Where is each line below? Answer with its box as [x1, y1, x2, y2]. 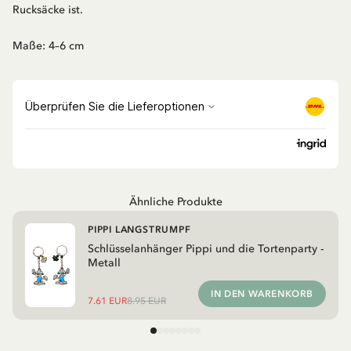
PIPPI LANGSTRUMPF [88, 223, 191, 235]
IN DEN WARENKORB [211, 288, 313, 299]
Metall [88, 255, 121, 270]
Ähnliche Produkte [128, 194, 223, 208]
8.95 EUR [127, 295, 166, 306]
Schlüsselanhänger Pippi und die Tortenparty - [88, 241, 324, 255]
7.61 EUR [88, 295, 127, 306]
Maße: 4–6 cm [13, 38, 84, 52]
